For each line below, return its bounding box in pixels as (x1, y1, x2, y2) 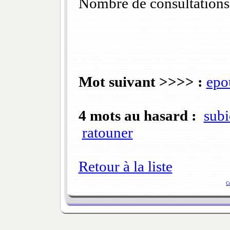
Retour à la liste (78, 158, 172, 175)
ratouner (82, 124, 133, 141)
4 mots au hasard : (78, 107, 197, 124)
